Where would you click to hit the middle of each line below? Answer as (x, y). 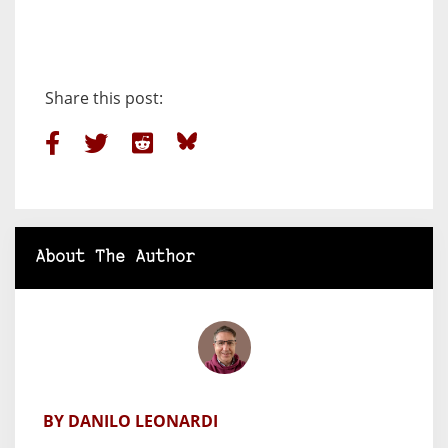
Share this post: (104, 97)
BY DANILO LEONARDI (130, 420)
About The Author (115, 257)
